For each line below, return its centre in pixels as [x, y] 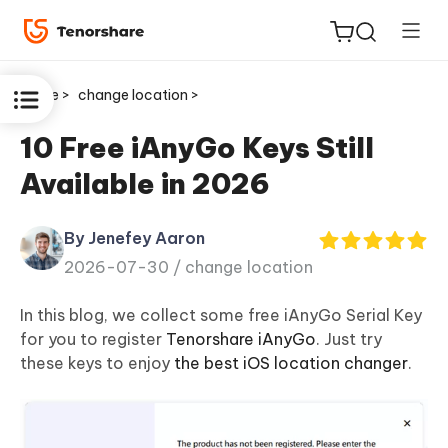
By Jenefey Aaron [134, 238]
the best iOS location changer [291, 363]
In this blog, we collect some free [152, 315]
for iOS [80, 232]
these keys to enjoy [97, 363]
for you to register [93, 339]
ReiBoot [85, 205]
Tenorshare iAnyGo [241, 339]
